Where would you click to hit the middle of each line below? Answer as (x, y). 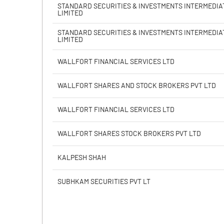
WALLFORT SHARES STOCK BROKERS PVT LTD (129, 134)
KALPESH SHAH (82, 158)
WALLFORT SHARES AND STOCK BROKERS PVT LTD (137, 86)
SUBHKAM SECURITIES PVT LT (104, 182)
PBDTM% (71, 49)
